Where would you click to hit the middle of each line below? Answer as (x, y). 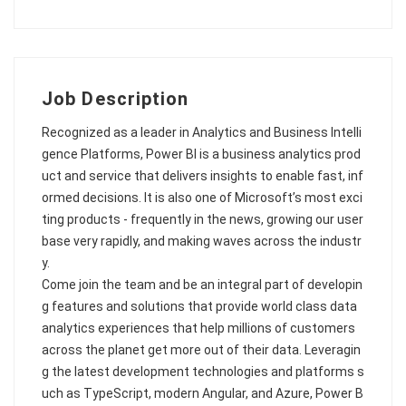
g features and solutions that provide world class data (199, 306)
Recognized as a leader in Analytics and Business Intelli (202, 132)
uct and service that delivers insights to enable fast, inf (203, 176)
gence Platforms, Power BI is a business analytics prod (201, 154)
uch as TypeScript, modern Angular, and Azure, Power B (203, 393)
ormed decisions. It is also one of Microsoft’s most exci (202, 198)
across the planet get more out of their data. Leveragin (201, 350)
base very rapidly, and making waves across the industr (202, 241)
